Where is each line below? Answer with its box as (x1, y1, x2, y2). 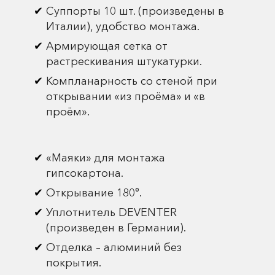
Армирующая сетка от (46, 39, 168, 53)
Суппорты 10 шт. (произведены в (46, 4, 224, 18)
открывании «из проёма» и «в (46, 90, 205, 103)
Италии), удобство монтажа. (46, 20, 199, 33)
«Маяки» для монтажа (46, 151, 165, 165)
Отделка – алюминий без (46, 241, 182, 254)
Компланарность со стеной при (46, 74, 217, 88)
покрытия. (46, 256, 101, 269)
